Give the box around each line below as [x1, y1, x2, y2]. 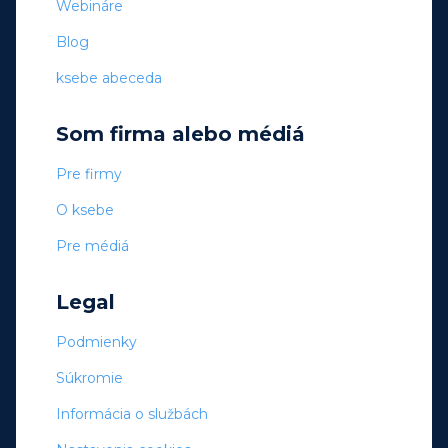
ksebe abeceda [56, 69, 162, 88]
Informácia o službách [56, 405, 208, 424]
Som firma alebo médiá [56, 122, 305, 147]
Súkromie [56, 369, 123, 388]
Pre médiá [56, 237, 129, 256]
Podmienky [56, 333, 137, 352]
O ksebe [56, 201, 114, 220]
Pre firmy [56, 165, 122, 184]
